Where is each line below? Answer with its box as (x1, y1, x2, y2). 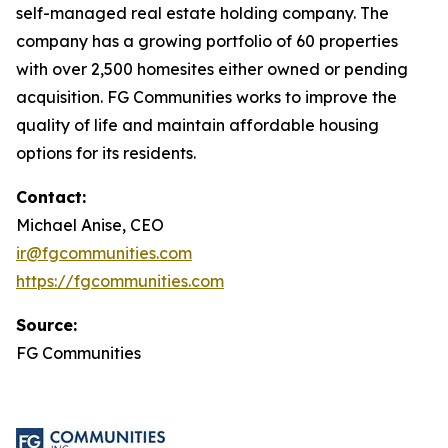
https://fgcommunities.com (16, 271, 224, 291)
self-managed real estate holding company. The (16, 3, 389, 23)
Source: (16, 315, 77, 335)
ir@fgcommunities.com (16, 243, 192, 263)
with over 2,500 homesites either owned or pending (16, 59, 408, 79)
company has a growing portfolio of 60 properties (16, 31, 398, 51)
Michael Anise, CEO (16, 215, 164, 235)
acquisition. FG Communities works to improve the (16, 87, 397, 107)
